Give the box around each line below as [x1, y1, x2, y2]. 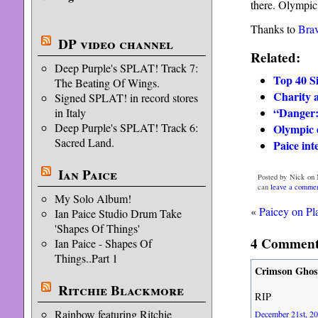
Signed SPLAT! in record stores [54, 90, 198, 105]
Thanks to [250, 21, 298, 37]
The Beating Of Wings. [54, 75, 160, 90]
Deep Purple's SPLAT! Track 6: [54, 120, 198, 135]
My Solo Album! [54, 191, 131, 206]
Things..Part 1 [54, 251, 118, 265]
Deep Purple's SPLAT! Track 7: [54, 60, 198, 75]
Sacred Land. [54, 135, 114, 150]
